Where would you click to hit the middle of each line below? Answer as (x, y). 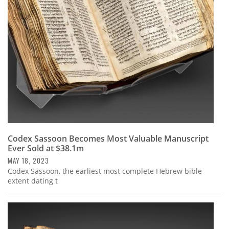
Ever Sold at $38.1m (46, 148)
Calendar (31, 29)
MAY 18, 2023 (28, 161)
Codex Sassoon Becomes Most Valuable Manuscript (108, 139)
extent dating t (33, 181)
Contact (28, 57)
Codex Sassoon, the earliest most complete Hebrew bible (105, 171)
